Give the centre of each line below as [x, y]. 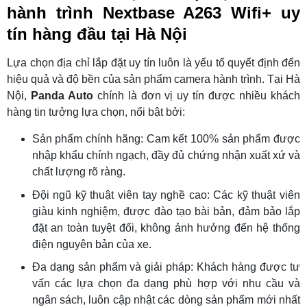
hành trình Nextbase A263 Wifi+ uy [153, 13]
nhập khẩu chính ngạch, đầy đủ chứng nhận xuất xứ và [166, 156]
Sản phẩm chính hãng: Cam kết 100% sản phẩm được [166, 139]
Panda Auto [62, 96]
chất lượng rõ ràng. [78, 172]
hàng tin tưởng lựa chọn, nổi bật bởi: [96, 112]
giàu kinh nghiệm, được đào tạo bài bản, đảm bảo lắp [166, 211]
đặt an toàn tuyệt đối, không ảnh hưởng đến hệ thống [166, 228]
